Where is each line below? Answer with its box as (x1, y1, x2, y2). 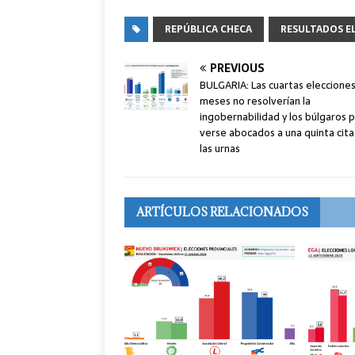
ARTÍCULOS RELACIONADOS (136, 204, 308, 220)
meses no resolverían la (200, 93, 311, 110)
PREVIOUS (210, 59, 265, 78)
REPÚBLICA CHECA (165, 21, 252, 38)
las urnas (200, 140, 240, 158)
